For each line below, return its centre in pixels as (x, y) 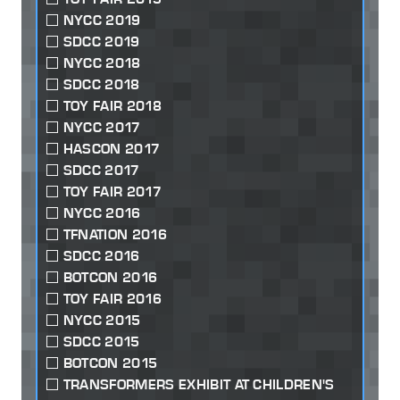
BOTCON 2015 (110, 363)
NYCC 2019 (102, 21)
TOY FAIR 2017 (112, 192)
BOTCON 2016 (110, 278)
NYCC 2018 (102, 63)
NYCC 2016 (102, 213)
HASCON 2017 (112, 149)
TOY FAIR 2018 (112, 106)
